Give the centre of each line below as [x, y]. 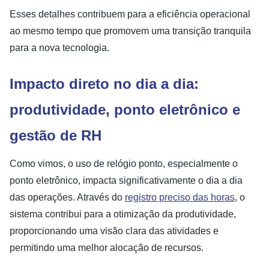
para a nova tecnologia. [61, 48]
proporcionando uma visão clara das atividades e [114, 231]
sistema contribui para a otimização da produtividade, [123, 214]
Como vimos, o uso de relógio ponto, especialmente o [124, 164]
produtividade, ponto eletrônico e [125, 110]
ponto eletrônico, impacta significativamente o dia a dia [126, 181]
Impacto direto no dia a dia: [104, 84]
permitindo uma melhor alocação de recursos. [107, 248]
